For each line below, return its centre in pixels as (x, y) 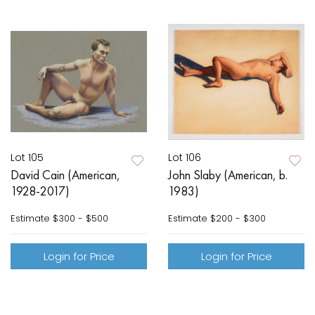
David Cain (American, (65, 175)
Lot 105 (27, 158)
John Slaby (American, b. (228, 175)
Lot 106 (185, 158)
